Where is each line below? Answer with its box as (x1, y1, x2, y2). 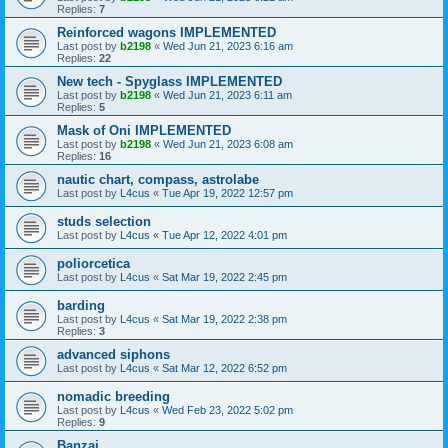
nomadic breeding (57, 389, 170, 404)
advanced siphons (57, 347, 170, 362)
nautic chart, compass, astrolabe (57, 172, 259, 187)
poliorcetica (57, 256, 130, 271)
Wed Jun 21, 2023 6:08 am (163, 138, 293, 150)
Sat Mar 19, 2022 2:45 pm (162, 271, 287, 283)
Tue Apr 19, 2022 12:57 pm (162, 187, 293, 199)
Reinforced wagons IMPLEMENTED (57, 25, 276, 40)
